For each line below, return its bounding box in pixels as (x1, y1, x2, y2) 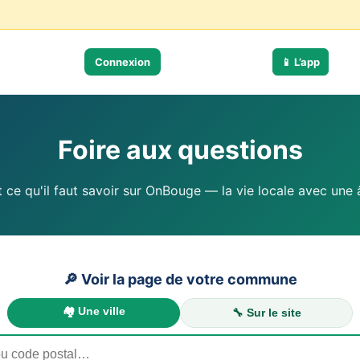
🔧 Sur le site (231, 307, 301, 319)
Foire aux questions (57, 134, 303, 166)
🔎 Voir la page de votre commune (63, 271, 297, 288)
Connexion (94, 55, 150, 68)
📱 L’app (280, 55, 320, 68)
